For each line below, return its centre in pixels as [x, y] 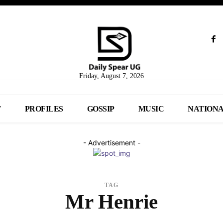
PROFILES [44, 109]
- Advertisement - [111, 143]
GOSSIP [101, 109]
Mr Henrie [111, 202]
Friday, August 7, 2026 [111, 76]
